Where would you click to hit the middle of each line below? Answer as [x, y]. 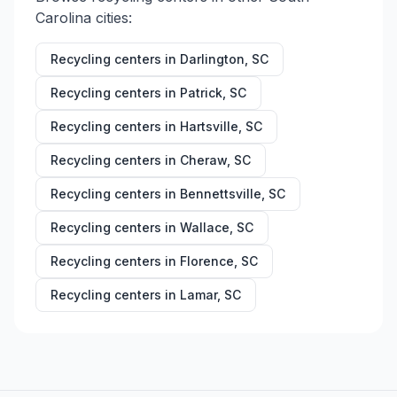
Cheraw [203, 160]
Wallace [205, 227]
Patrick [201, 93]
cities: [112, 18]
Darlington [212, 59]
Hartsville [209, 126]
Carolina [63, 18]
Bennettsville [221, 194]
